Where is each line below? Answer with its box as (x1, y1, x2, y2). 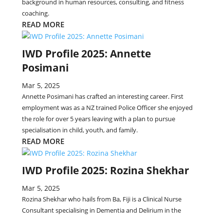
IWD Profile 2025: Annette (21, 47, 151, 60)
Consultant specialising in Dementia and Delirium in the (21, 206, 181, 215)
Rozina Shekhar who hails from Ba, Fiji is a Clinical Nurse (21, 195, 182, 203)
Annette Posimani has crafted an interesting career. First (21, 92, 183, 101)
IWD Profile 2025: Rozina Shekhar (21, 163, 189, 177)
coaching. (21, 9, 49, 18)
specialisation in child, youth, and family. (21, 126, 138, 134)
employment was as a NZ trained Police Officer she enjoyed (21, 103, 193, 112)
